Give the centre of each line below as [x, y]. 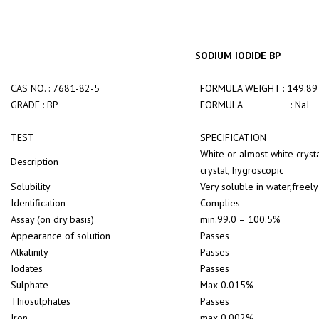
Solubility [31, 187]
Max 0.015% [227, 285]
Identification [38, 203]
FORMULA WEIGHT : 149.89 [259, 88]
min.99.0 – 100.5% [240, 219]
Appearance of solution [61, 236]
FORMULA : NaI [255, 105]
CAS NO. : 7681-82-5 [55, 88]
